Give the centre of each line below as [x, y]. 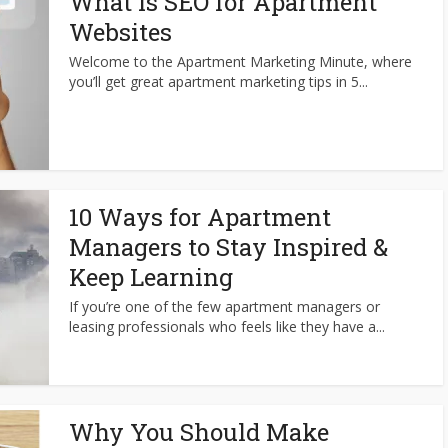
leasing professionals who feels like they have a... [227, 326]
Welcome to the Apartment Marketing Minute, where [240, 61]
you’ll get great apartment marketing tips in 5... [218, 81]
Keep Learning [151, 277]
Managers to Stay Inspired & [228, 247]
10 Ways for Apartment [200, 217]
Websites [120, 32]
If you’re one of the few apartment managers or [224, 306]
